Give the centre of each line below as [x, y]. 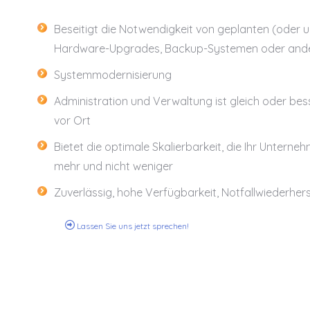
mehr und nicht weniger [113, 166]
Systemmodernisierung [112, 75]
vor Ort [72, 121]
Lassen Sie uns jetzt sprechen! [131, 226]
